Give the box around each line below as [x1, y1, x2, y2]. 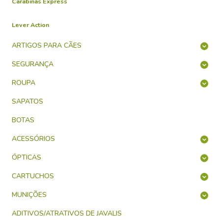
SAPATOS [12, 97, 43, 106]
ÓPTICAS [12, 153, 41, 162]
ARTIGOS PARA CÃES [12, 41, 82, 50]
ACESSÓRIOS [12, 134, 55, 143]
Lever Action [12, 21, 49, 29]
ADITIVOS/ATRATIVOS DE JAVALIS [12, 209, 122, 218]
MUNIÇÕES [12, 190, 47, 199]
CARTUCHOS [12, 171, 54, 181]
